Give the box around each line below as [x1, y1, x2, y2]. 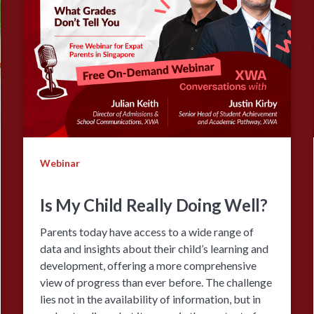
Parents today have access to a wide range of [40, 224, 254, 238]
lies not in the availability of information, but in [40, 292, 261, 306]
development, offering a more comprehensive [40, 258, 257, 272]
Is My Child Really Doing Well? [40, 194, 268, 215]
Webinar [40, 156, 81, 169]
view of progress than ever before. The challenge [40, 275, 273, 289]
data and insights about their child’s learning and [40, 241, 269, 255]
